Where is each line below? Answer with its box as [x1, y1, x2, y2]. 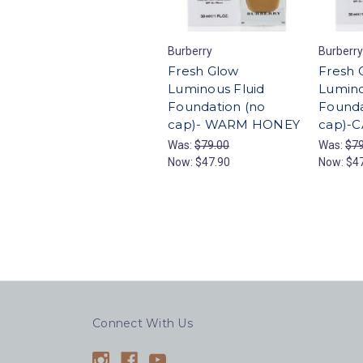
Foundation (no [168, 99, 266, 115]
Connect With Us [92, 316, 193, 331]
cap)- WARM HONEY [168, 117, 300, 133]
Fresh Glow [168, 63, 239, 79]
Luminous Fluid [168, 81, 265, 97]
